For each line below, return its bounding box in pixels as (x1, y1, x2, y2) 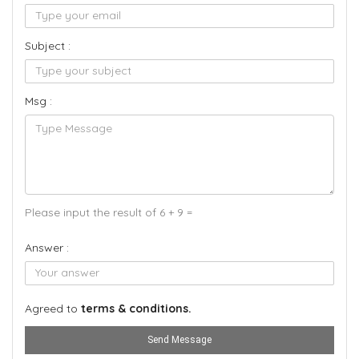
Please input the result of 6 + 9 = (25, 205, 192, 220)
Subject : (25, 38, 71, 53)
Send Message (147, 334, 212, 345)
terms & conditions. (81, 301, 192, 316)
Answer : (25, 240, 69, 255)
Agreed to (25, 301, 81, 316)
